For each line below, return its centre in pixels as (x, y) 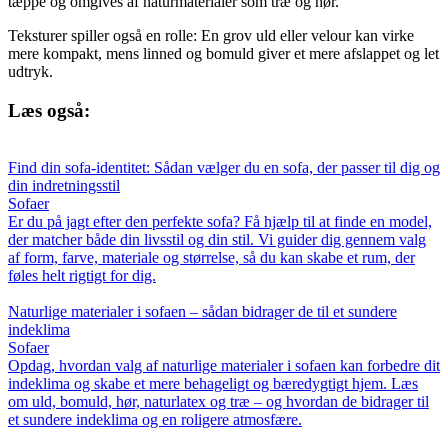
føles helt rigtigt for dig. (82, 275)
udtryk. (30, 72)
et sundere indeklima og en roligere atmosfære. (155, 419)
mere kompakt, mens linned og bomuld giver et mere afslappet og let (223, 54)
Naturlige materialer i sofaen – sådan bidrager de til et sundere (202, 311)
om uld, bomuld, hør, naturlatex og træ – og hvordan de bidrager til (218, 401)
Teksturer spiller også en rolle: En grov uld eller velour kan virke (211, 36)
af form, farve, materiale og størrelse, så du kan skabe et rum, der (211, 257)
